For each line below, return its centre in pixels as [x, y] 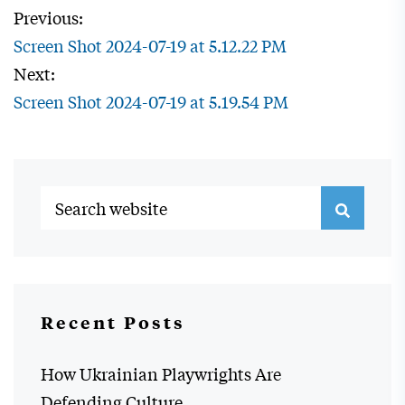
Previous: [48, 18]
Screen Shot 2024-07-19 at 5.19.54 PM [151, 102]
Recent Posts [113, 322]
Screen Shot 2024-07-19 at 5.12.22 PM [150, 46]
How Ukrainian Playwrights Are [161, 374]
